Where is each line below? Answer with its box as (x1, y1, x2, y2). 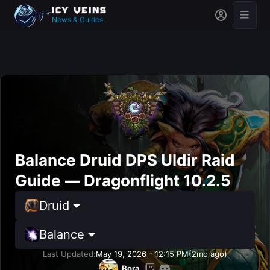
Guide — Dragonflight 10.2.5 (15, 171, 231, 190)
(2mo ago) (189, 249, 227, 259)
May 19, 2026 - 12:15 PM (96, 249, 189, 259)
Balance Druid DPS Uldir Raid (15, 151, 235, 169)
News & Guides (52, 14, 103, 24)
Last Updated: (43, 249, 96, 259)
